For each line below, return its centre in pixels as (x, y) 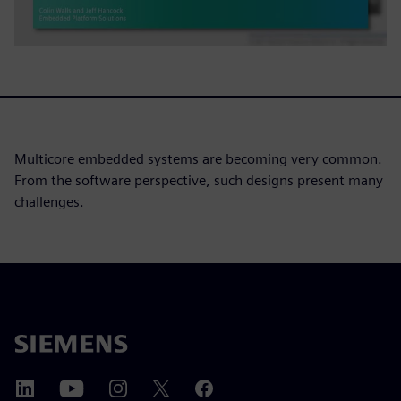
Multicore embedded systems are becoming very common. (198, 158)
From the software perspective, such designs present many (199, 180)
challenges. (49, 201)
